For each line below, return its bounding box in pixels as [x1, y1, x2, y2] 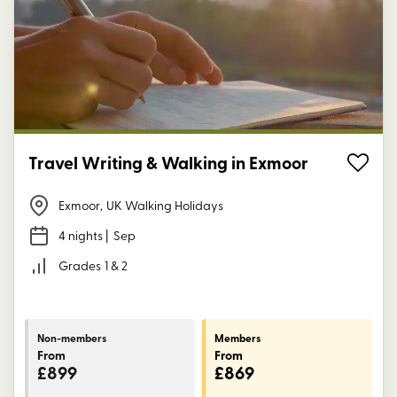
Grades [58, 257, 101, 275]
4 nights [58, 227, 103, 245]
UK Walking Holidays [106, 197, 223, 214]
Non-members [37, 330, 106, 346]
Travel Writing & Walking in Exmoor [28, 150, 308, 175]
